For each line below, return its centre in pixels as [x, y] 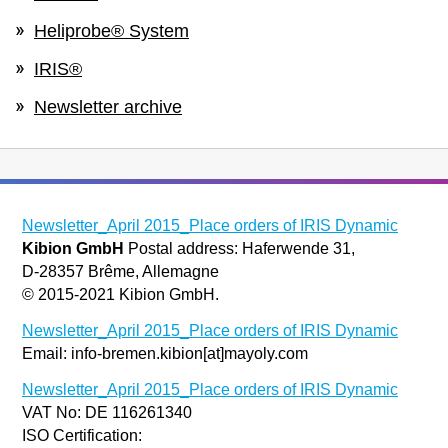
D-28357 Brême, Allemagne [120, 271]
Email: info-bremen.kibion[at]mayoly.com [165, 353]
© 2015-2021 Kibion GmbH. [120, 294]
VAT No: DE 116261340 [107, 412]
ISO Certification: [82, 435]
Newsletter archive [108, 107]
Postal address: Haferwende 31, [239, 248]
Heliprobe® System [111, 31]
